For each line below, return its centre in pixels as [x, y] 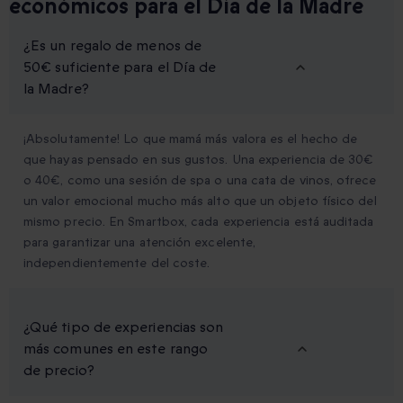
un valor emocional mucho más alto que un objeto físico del [200, 201]
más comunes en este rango [116, 349]
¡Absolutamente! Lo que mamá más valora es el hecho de [191, 139]
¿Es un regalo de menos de [113, 46]
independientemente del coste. [117, 264]
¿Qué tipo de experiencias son [124, 328]
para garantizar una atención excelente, [140, 243]
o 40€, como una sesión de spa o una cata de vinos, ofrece [200, 181]
